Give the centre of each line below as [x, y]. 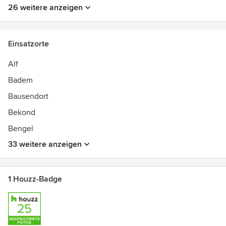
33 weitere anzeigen [45, 144]
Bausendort [28, 96]
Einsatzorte [29, 44]
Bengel [21, 129]
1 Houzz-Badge [35, 179]
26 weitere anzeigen [45, 8]
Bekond [22, 112]
